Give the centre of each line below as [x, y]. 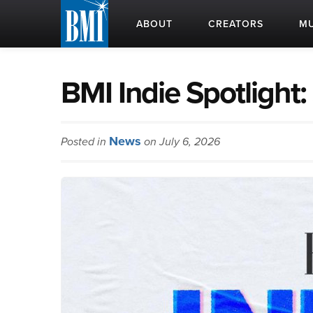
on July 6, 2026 [181, 142]
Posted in [85, 142]
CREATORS [236, 24]
